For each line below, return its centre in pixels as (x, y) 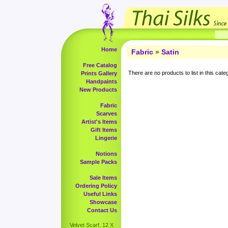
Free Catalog (100, 65)
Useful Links (100, 194)
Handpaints (102, 81)
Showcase (103, 202)
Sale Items (103, 178)
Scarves (107, 113)
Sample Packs (98, 162)
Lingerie (106, 138)
